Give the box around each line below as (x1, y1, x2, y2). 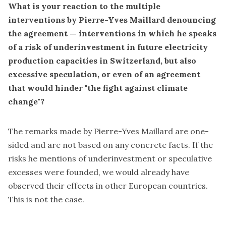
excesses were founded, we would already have (8, 167, 189, 178)
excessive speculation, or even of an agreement (8, 69, 200, 80)
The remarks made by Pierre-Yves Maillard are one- (8, 126, 209, 137)
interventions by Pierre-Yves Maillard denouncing (8, 15, 216, 25)
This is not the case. (8, 194, 84, 205)
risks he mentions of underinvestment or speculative (8, 153, 212, 164)
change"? (8, 96, 44, 107)
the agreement (8, 28, 68, 39)
